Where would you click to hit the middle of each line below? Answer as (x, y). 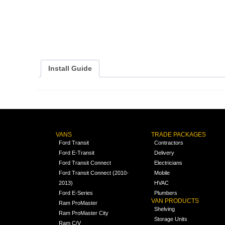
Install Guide (70, 69)
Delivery (164, 152)
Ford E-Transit (76, 152)
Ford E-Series (76, 193)
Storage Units (171, 219)
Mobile (162, 173)
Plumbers (166, 193)
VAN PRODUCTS (175, 201)
